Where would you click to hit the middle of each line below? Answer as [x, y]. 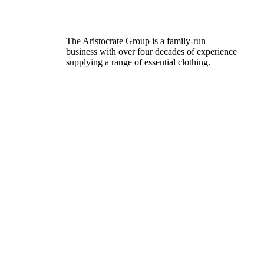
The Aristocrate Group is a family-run [136, 41]
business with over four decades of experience [151, 51]
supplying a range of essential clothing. [138, 62]
